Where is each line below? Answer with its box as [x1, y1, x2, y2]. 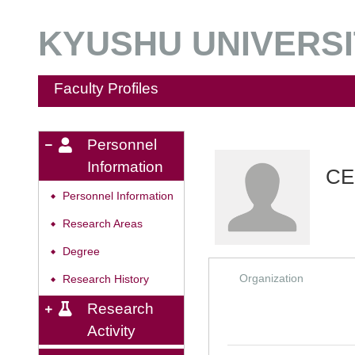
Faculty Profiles [54, 80, 158, 97]
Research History [63, 273, 149, 285]
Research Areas [63, 218, 143, 230]
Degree [63, 246, 100, 258]
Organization [239, 272, 303, 284]
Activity [87, 323, 136, 339]
